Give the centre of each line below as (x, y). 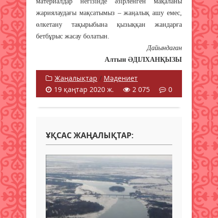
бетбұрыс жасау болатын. (73, 36)
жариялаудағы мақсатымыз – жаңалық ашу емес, (109, 13)
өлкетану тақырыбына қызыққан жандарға (109, 24)
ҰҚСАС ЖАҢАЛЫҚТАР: (90, 135)
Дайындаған (164, 48)
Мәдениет (121, 78)
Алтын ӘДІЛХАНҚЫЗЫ (143, 59)
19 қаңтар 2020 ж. (84, 89)
